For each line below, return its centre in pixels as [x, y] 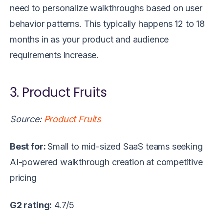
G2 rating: [31, 205]
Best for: [29, 146]
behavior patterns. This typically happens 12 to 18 [108, 23]
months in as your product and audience [89, 39]
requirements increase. [55, 55]
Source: [27, 119]
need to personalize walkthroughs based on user [106, 8]
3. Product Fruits [60, 92]
